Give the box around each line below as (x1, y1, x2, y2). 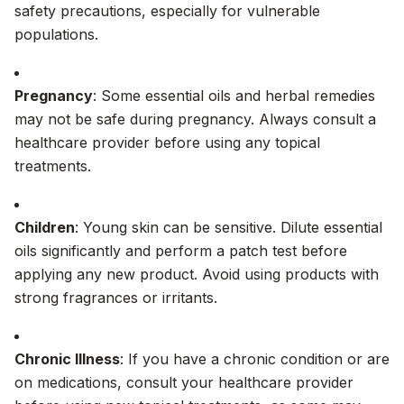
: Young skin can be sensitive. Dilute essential (75, 218, 382, 236)
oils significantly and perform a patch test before (14, 242, 347, 260)
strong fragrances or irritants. (14, 289, 217, 307)
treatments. (14, 157, 91, 175)
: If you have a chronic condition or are (120, 350, 390, 368)
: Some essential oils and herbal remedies (93, 87, 375, 105)
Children (14, 218, 75, 236)
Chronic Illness (14, 350, 120, 368)
